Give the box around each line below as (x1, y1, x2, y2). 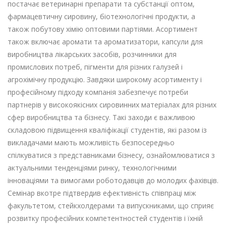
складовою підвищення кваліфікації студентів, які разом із (8, 125, 207, 135)
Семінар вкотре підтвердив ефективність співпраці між (8, 188, 196, 198)
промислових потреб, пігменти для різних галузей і (8, 62, 183, 72)
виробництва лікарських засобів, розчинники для (8, 49, 177, 60)
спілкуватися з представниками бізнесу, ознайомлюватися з (8, 150, 215, 160)
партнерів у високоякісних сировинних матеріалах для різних (8, 100, 216, 110)
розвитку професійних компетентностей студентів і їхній (8, 213, 203, 223)
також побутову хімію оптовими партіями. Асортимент (8, 24, 198, 34)
